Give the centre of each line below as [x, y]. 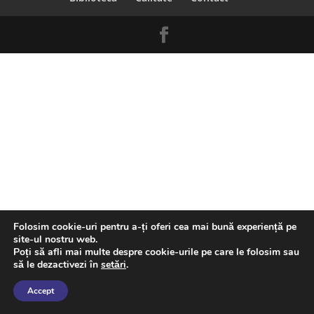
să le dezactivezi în [57, 265]
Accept [41, 291]
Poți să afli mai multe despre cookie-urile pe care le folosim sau [156, 252]
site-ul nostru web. [55, 239]
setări [114, 265]
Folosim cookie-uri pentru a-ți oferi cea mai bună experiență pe [155, 227]
